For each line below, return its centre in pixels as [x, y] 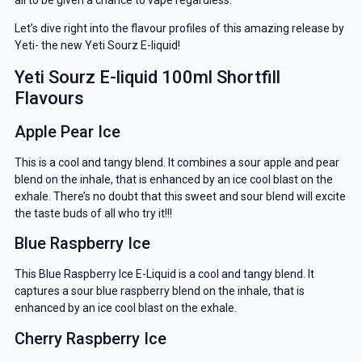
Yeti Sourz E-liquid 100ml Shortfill [147, 77]
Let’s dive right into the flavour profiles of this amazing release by [179, 28]
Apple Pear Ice [67, 131]
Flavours [49, 98]
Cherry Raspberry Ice [90, 338]
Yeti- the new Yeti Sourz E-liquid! [97, 45]
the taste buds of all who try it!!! [93, 213]
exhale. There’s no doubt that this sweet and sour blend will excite [180, 196]
